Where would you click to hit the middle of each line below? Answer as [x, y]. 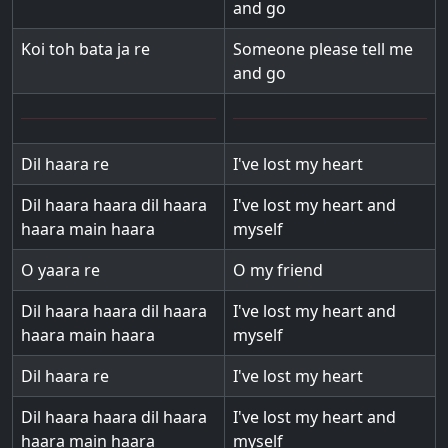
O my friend [278, 270]
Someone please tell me [323, 49]
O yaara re [60, 270]
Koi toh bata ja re [85, 49]
